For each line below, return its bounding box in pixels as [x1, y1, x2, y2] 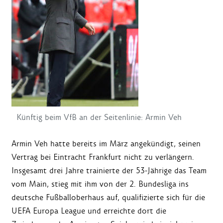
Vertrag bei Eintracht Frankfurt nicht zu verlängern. [11, 152, 194, 163]
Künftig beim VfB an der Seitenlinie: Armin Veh [16, 112, 182, 123]
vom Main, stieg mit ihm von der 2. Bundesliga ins [11, 179, 189, 190]
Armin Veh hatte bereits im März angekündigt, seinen [11, 138, 201, 149]
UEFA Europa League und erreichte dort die [11, 206, 166, 217]
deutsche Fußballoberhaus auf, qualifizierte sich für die [11, 192, 205, 203]
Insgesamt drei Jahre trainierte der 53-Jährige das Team [11, 165, 207, 176]
